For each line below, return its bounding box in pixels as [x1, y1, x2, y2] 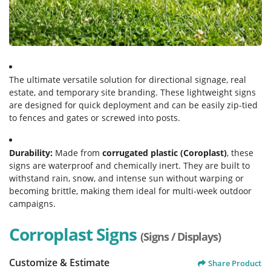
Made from [53, 147, 102, 158]
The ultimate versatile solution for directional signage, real [9, 74, 246, 85]
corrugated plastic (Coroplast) [102, 147, 227, 158]
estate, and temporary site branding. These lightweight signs [9, 87, 256, 98]
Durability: [9, 147, 53, 158]
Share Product [208, 257, 261, 269]
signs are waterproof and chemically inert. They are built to [9, 160, 250, 171]
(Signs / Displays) [140, 229, 221, 244]
